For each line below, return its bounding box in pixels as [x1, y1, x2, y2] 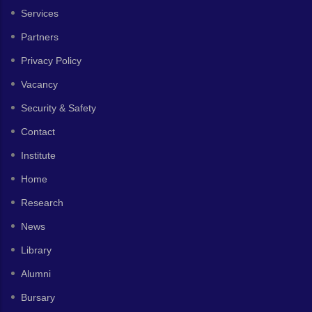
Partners [21, 31, 58, 42]
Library [21, 244, 52, 256]
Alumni [21, 268, 51, 279]
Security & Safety [21, 102, 96, 114]
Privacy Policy [21, 55, 81, 66]
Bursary [21, 292, 55, 303]
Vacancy [21, 79, 58, 90]
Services [21, 8, 58, 19]
